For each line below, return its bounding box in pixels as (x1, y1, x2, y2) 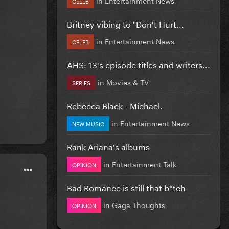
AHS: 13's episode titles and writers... (67, 57, 210, 71)
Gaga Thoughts (112, 198, 165, 210)
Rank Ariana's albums (67, 139, 150, 152)
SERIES (72, 77, 90, 87)
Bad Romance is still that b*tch (67, 180, 186, 193)
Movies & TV (106, 76, 149, 87)
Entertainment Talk (112, 157, 176, 169)
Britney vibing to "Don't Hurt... (67, 16, 184, 30)
